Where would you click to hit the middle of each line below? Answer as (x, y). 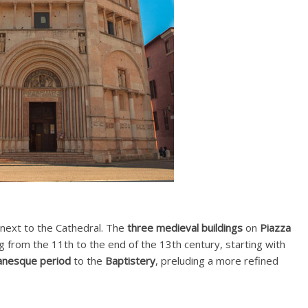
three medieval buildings (185, 228)
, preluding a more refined (217, 261)
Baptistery (130, 261)
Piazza (275, 228)
